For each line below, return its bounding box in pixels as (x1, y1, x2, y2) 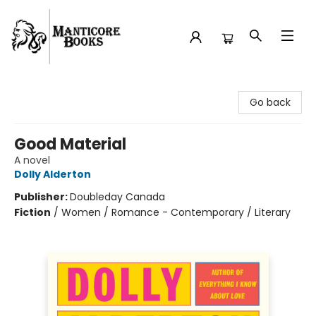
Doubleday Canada (70, 190, 165, 204)
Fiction (14, 205, 51, 219)
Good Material (14, 133, 126, 155)
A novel (14, 153, 50, 167)
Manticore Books (11, 80, 92, 94)
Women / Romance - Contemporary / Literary (61, 205, 291, 219)
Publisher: (14, 190, 70, 204)
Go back (250, 95, 291, 109)
